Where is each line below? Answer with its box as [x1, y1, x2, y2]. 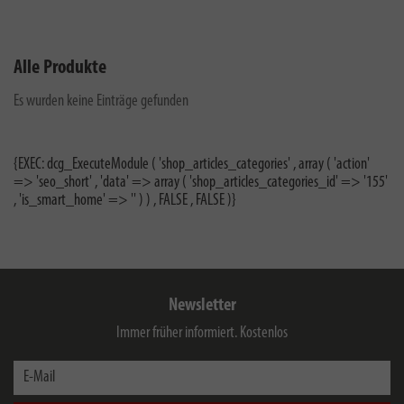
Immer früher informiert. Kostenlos [116, 325, 288, 342]
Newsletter [168, 297, 236, 315]
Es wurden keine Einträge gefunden [14, 93, 188, 110]
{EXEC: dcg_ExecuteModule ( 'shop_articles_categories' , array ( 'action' [14, 156, 370, 173]
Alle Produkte [14, 58, 106, 78]
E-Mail [13, 360, 44, 377]
